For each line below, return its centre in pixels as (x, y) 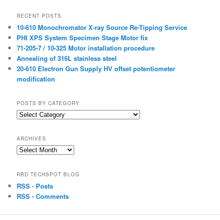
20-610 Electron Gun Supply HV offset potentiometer (96, 68)
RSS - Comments (43, 196)
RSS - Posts (35, 186)
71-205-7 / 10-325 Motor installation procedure (86, 48)
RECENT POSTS (39, 15)
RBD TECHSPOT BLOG (48, 174)
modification (36, 79)
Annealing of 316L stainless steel (67, 58)
